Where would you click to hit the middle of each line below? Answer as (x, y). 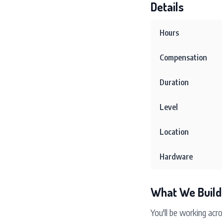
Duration (174, 82)
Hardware (176, 157)
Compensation (183, 57)
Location (174, 132)
